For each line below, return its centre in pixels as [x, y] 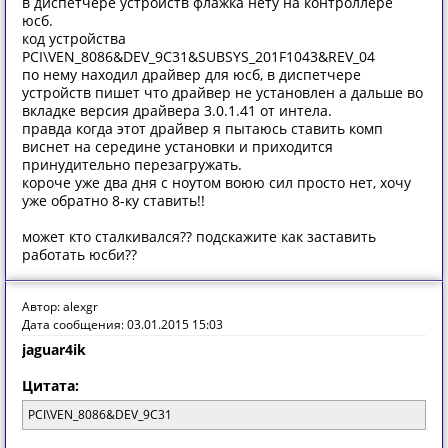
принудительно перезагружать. [132, 164]
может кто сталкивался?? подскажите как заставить [199, 236]
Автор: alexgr [60, 306]
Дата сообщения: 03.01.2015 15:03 [122, 324]
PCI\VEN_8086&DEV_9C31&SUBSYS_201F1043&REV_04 [198, 56]
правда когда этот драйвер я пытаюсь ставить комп [202, 128]
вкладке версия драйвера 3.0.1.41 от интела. [177, 110]
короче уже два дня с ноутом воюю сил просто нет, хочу [216, 182]
